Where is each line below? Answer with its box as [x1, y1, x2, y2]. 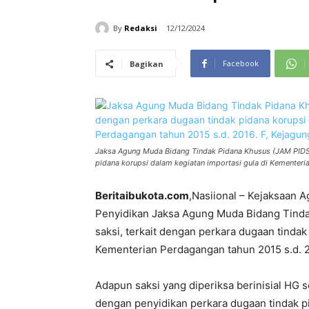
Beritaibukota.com [95, 189, 189, 203]
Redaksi [124, 22, 157, 33]
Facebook [223, 58, 259, 69]
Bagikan [130, 59, 163, 70]
